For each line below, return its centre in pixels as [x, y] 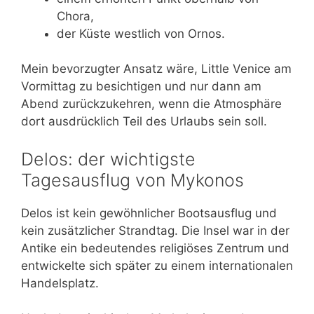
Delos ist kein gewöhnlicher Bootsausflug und [149, 213]
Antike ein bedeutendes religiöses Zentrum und [155, 248]
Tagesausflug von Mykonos [132, 180]
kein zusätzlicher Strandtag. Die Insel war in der [155, 230]
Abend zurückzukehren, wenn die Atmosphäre [151, 104]
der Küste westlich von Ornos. [141, 33]
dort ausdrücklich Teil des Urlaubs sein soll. [144, 122]
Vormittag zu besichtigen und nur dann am [141, 87]
